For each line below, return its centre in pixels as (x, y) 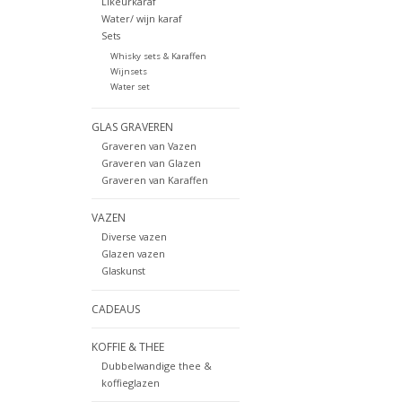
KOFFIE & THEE (128, 346)
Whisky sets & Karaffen (158, 57)
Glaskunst (123, 271)
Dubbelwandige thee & (156, 365)
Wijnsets (128, 72)
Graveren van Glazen (151, 163)
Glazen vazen (133, 254)
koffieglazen (130, 382)
